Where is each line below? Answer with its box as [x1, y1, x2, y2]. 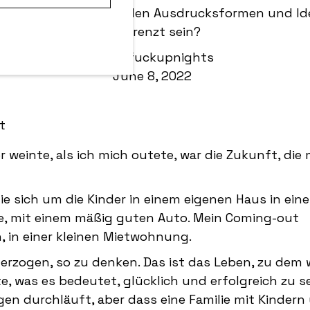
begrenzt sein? [109, 24, 201, 39]
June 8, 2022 [113, 68, 192, 84]
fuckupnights [127, 49, 214, 65]
